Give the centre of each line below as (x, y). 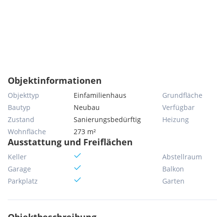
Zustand (21, 119)
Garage (19, 169)
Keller (17, 157)
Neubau (87, 107)
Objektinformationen (55, 80)
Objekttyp (23, 95)
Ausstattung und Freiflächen (70, 142)
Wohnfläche (27, 132)
